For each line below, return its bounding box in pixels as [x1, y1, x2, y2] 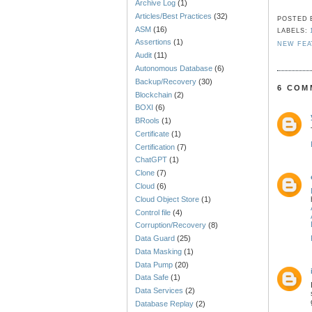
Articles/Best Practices [135, 11, 212, 20]
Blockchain [135, 90, 173, 99]
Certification [135, 142, 175, 151]
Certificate [135, 129, 170, 138]
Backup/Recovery [135, 77, 197, 86]
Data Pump [135, 260, 173, 269]
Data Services [135, 286, 184, 295]
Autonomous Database [135, 63, 213, 72]
